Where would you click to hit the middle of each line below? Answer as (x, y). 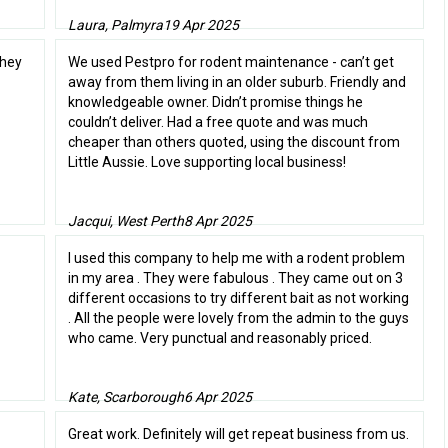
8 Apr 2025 (217, 221)
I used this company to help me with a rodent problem (236, 258)
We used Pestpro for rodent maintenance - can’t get (230, 62)
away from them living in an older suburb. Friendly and (236, 82)
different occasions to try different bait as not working (238, 298)
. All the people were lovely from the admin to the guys (238, 318)
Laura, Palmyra (115, 25)
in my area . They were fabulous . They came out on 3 (235, 278)
